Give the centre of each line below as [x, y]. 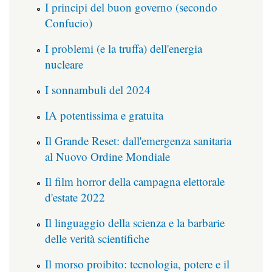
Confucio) [69, 23]
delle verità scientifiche [97, 239]
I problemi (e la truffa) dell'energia [124, 49]
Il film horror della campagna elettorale [135, 182]
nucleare [64, 64]
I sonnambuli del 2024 [98, 90]
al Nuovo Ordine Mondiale [107, 156]
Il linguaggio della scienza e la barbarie [135, 223]
